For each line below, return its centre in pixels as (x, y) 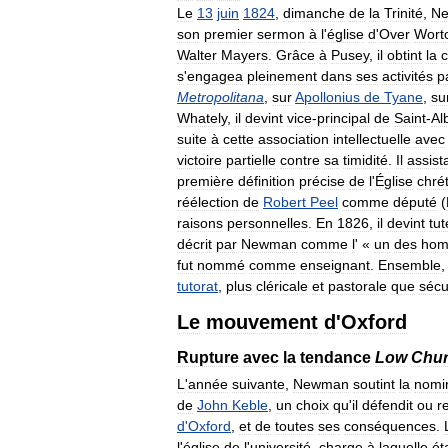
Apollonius (327, 97)
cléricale (282, 286)
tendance (335, 358)
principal (343, 118)
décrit (194, 244)
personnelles (267, 223)
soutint (374, 384)
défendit (387, 405)
